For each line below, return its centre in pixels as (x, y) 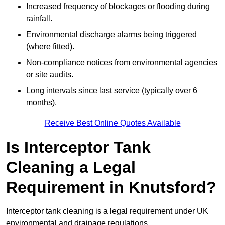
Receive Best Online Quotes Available (113, 123)
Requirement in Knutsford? (111, 188)
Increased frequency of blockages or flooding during (118, 7)
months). (41, 103)
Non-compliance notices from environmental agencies (122, 63)
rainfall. (39, 19)
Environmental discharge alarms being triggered (111, 35)
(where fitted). (50, 47)
